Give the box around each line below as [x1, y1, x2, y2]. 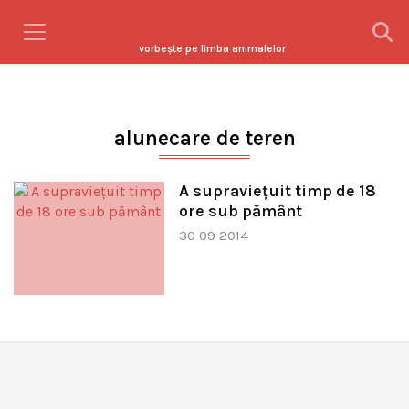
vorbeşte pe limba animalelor [138, 42, 286, 55]
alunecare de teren [113, 126, 296, 151]
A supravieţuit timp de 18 [178, 181, 376, 201]
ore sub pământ [178, 201, 302, 221]
